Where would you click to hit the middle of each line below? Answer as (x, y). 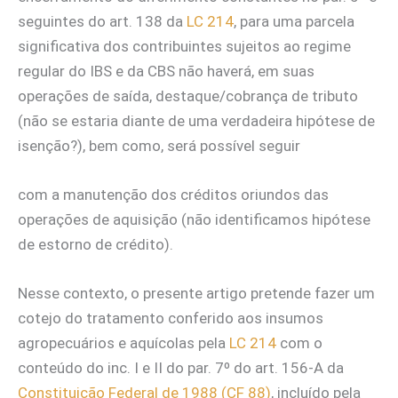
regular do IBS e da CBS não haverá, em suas (166, 71)
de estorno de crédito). (96, 244)
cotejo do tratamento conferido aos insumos (171, 318)
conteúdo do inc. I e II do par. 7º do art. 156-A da (181, 367)
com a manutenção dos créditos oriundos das (173, 194)
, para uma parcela (294, 21)
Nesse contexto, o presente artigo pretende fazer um (196, 293)
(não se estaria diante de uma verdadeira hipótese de (196, 120)
